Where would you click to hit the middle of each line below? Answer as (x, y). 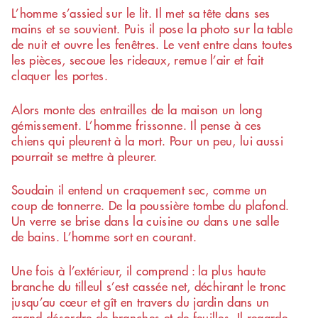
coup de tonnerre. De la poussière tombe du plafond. (150, 205)
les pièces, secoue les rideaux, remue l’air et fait (138, 60)
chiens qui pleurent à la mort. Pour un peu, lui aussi (147, 140)
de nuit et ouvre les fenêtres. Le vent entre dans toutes (152, 44)
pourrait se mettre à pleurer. (84, 156)
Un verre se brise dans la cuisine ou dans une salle (146, 221)
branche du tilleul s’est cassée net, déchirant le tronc (149, 286)
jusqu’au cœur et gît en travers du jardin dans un (141, 301)
